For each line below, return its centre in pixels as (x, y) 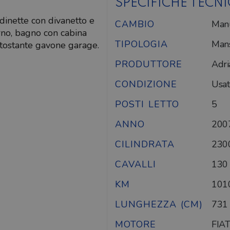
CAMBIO (135, 24)
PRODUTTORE (149, 64)
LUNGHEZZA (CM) (159, 205)
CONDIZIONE (146, 84)
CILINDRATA (145, 145)
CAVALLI (136, 165)
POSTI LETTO (147, 104)
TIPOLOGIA (141, 44)
